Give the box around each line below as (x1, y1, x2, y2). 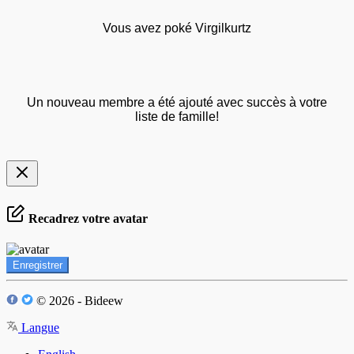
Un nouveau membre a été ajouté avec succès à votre (27, 96, 327, 110)
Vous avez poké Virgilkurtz (103, 21, 251, 36)
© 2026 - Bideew (33, 293, 123, 307)
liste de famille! (135, 110, 219, 124)
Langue (18, 320, 59, 334)
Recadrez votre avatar (25, 211, 148, 225)
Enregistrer (13, 258, 62, 271)
